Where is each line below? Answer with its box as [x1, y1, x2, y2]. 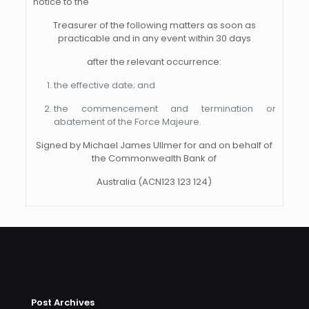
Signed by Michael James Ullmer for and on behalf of [36, 139, 273, 152]
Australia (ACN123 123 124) [97, 175, 212, 188]
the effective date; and [53, 79, 155, 92]
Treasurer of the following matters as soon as [52, 19, 256, 32]
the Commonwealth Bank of [92, 152, 217, 165]
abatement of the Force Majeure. [53, 115, 201, 128]
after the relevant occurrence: [87, 55, 222, 68]
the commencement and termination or [53, 102, 276, 115]
